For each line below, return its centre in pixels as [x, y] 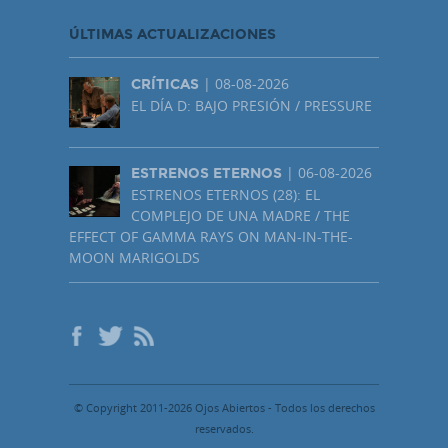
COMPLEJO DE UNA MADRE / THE [240, 215]
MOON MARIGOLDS [134, 257]
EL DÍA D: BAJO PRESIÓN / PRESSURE [251, 105]
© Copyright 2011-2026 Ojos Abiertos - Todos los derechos [224, 407]
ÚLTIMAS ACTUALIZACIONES [172, 34]
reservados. [224, 428]
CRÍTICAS [165, 84]
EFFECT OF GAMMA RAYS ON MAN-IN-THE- [211, 236]
